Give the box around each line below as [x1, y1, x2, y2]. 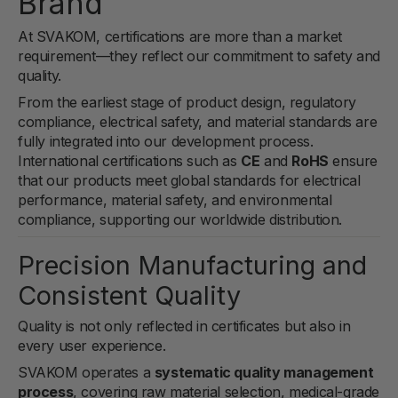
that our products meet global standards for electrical [18, 171, 361, 190]
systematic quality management [154, 362, 374, 381]
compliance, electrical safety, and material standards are [18, 113, 378, 131]
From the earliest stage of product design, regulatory [18, 93, 356, 112]
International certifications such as [18, 152, 242, 171]
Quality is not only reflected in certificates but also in [18, 316, 351, 335]
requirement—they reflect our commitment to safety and [18, 47, 380, 66]
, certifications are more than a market [96, 28, 342, 46]
